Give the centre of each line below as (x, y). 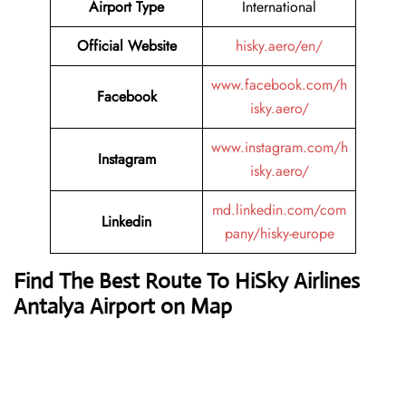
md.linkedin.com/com (279, 210)
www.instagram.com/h (279, 148)
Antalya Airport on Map (123, 307)
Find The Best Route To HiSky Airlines (187, 281)
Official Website (126, 46)
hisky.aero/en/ (279, 46)
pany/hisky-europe (279, 234)
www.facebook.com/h (279, 85)
